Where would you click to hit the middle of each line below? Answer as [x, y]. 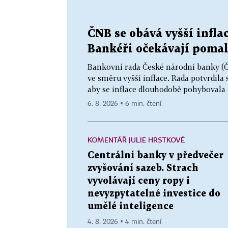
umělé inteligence [131, 206]
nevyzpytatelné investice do [154, 194]
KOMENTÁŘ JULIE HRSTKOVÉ [136, 140]
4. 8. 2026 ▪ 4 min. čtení [124, 222]
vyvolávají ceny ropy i [139, 181]
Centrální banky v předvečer [155, 155]
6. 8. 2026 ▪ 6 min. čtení [124, 104]
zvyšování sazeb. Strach [143, 168]
